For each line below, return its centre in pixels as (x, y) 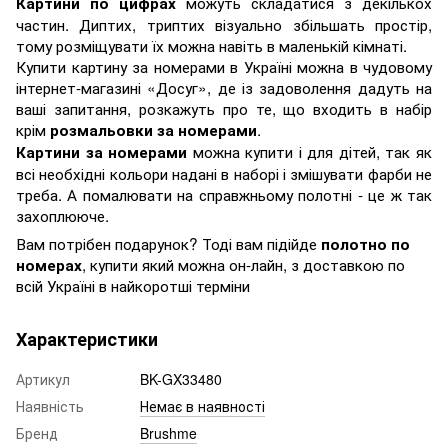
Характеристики (87, 338)
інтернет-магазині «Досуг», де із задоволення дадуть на (224, 86)
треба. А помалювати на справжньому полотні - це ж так (224, 193)
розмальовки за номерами (153, 129)
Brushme (168, 432)
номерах (49, 264)
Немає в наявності (202, 405)
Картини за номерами (102, 151)
